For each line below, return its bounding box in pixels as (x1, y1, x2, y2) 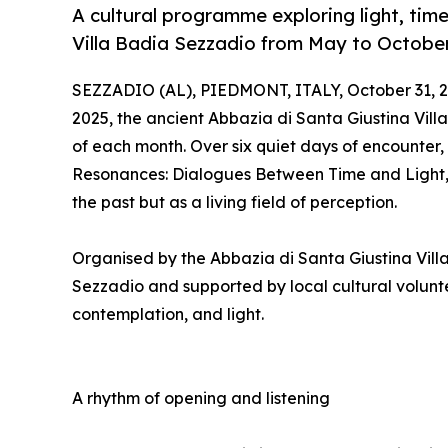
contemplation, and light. (72, 304, 264, 325)
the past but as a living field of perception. (72, 192, 397, 213)
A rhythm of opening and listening (72, 388, 330, 409)
